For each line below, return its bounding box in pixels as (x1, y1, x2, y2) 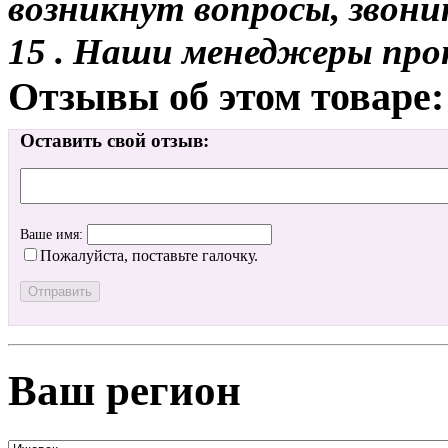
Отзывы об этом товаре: (8, 73, 444, 119)
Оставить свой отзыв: (20, 130, 209, 152)
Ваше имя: (20, 227, 87, 243)
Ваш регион (8, 366, 241, 414)
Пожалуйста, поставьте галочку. (40, 247, 258, 265)
